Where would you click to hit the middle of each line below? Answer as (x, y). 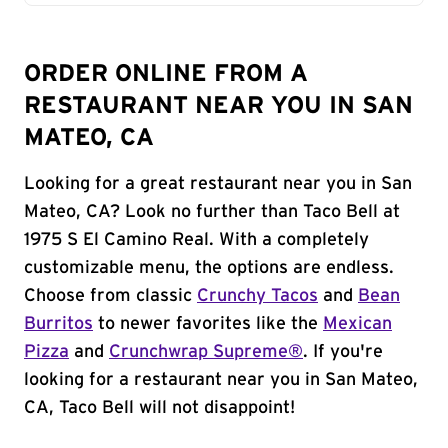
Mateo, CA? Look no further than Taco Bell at (212, 212)
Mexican (357, 324)
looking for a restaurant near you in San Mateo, (221, 380)
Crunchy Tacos (257, 296)
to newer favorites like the (208, 324)
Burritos (58, 324)
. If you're (343, 352)
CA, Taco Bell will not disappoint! (159, 408)
